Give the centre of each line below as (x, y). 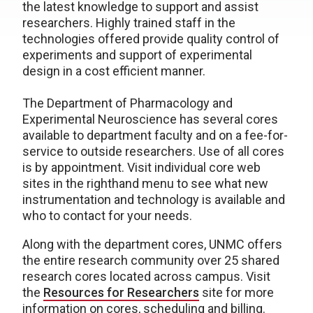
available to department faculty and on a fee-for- (155, 135)
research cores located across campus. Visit (146, 276)
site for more (236, 292)
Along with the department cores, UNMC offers (152, 244)
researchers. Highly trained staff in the (129, 23)
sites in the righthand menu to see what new (145, 183)
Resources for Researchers (121, 292)
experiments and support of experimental (137, 55)
